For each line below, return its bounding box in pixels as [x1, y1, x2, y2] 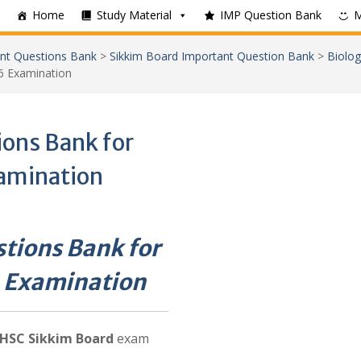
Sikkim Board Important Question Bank [110, 48, 314, 64]
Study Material [97, 7, 172, 23]
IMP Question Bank [220, 7, 322, 23]
